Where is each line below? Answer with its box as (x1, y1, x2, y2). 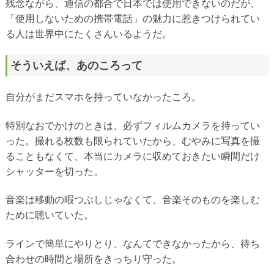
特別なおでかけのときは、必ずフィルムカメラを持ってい (5, 120, 260, 131)
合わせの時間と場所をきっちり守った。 (5, 253, 182, 264)
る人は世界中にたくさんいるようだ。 (5, 29, 172, 40)
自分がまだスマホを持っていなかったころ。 (5, 92, 201, 103)
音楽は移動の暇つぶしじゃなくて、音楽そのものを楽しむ (5, 194, 260, 206)
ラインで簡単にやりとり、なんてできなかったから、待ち (5, 238, 260, 249)
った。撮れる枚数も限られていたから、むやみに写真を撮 (5, 135, 260, 146)
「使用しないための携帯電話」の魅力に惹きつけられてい (5, 13, 260, 24)
